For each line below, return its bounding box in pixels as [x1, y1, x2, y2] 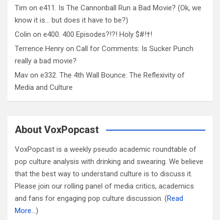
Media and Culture [15, 83, 73, 92]
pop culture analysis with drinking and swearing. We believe [15, 157, 203, 166]
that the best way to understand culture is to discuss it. [15, 169, 192, 179]
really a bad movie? [15, 56, 77, 66]
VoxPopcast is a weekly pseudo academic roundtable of [15, 145, 196, 154]
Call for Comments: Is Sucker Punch [76, 44, 193, 54]
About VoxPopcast [15, 124, 99, 136]
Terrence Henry [15, 44, 64, 54]
